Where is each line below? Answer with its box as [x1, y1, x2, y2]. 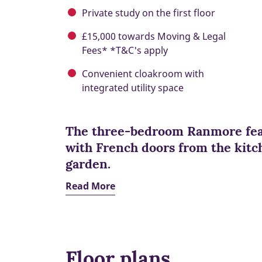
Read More [65, 179, 115, 192]
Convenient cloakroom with [82, 67, 204, 80]
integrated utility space [82, 81, 184, 94]
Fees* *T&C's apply [82, 43, 168, 57]
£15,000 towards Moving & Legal [82, 29, 226, 43]
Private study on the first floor [82, 6, 215, 19]
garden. [65, 155, 111, 172]
